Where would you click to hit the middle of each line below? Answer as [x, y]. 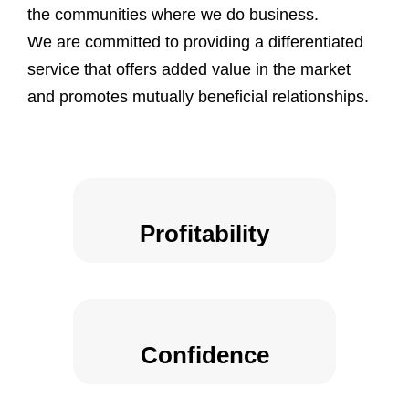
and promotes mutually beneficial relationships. [198, 96]
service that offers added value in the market [189, 69]
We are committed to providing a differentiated [195, 42]
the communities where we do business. [173, 14]
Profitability [204, 233]
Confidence [204, 355]
